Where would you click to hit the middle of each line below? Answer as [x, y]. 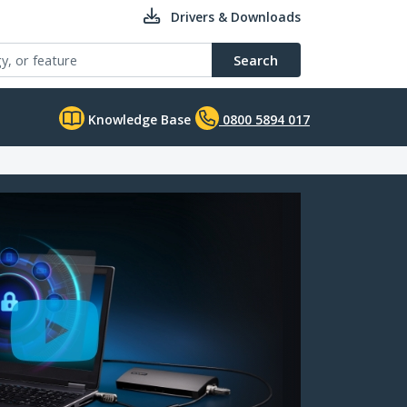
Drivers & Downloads [236, 17]
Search [256, 60]
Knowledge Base [138, 119]
